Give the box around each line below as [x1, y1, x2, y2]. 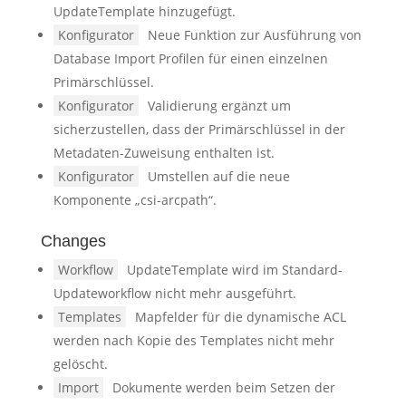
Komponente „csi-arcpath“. [53, 191, 217, 208]
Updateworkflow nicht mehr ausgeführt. [53, 285, 296, 302]
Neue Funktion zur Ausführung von [147, 26, 362, 43]
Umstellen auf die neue [147, 168, 290, 185]
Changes [40, 232, 106, 250]
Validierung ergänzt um [147, 97, 291, 114]
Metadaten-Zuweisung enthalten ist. [53, 144, 275, 161]
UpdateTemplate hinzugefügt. [53, 3, 236, 20]
